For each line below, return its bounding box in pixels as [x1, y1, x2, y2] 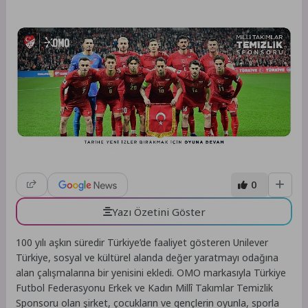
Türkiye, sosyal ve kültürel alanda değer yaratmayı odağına [16, 251, 279, 265]
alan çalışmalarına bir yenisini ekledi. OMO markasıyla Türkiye [16, 266, 287, 280]
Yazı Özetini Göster [111, 204, 206, 219]
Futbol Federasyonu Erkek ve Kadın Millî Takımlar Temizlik [16, 281, 274, 295]
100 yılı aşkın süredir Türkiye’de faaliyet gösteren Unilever [16, 236, 269, 250]
